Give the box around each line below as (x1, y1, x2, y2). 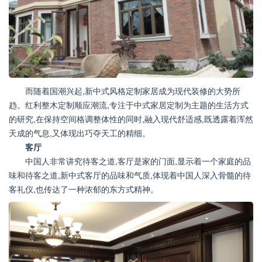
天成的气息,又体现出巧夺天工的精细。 (9, 127, 150, 139)
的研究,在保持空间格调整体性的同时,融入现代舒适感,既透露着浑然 (9, 113, 253, 125)
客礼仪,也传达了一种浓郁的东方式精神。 (9, 183, 158, 195)
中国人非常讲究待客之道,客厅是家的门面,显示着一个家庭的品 (25, 155, 251, 167)
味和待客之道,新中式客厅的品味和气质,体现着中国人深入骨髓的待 (9, 169, 251, 181)
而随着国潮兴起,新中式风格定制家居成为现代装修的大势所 (25, 85, 240, 97)
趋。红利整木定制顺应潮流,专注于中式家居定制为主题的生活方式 (9, 99, 249, 111)
